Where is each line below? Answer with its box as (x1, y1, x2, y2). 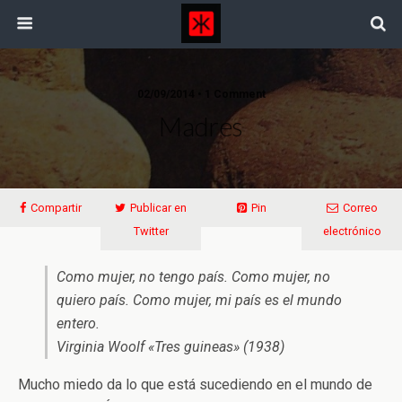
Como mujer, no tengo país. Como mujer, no (57, 268, 330, 285)
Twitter (133, 224, 169, 238)
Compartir (30, 201, 82, 214)
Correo (342, 201, 378, 214)
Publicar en (130, 201, 187, 214)
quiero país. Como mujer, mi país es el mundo (57, 292, 342, 309)
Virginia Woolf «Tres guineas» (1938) (57, 338, 284, 355)
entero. (57, 315, 100, 332)
